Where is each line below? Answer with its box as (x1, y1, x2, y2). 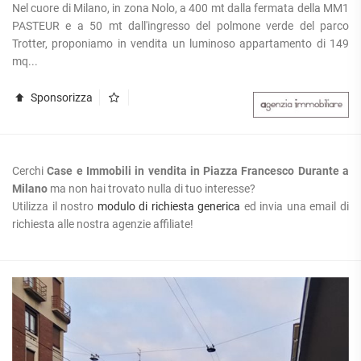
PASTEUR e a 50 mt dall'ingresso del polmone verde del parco (12, 19, 349, 32)
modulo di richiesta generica (97, 199, 241, 213)
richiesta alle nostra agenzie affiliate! (12, 217, 193, 230)
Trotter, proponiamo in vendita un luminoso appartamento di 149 (12, 36, 349, 50)
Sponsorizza (27, 90, 93, 104)
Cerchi (12, 164, 48, 177)
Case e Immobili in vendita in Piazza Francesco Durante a (47, 164, 350, 177)
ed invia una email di (240, 199, 350, 213)
